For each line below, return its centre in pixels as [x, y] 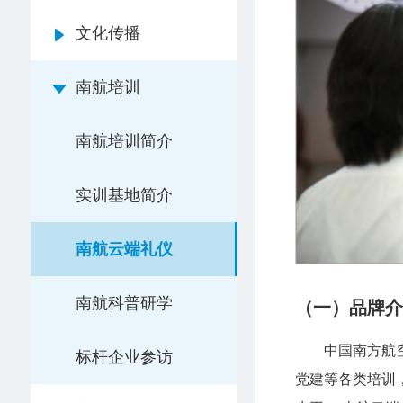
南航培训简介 [124, 141]
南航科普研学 [124, 303]
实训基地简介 [124, 195]
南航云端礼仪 [124, 249]
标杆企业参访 [124, 357]
